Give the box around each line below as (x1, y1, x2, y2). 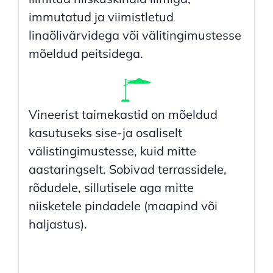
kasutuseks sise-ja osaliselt (28, 125, 182, 141)
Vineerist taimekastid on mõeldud (28, 107, 218, 122)
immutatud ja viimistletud (28, 9, 174, 25)
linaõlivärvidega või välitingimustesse (28, 27, 241, 43)
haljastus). (28, 216, 87, 232)
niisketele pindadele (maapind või (28, 198, 218, 214)
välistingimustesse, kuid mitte (28, 143, 196, 159)
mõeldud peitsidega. (28, 46, 143, 62)
